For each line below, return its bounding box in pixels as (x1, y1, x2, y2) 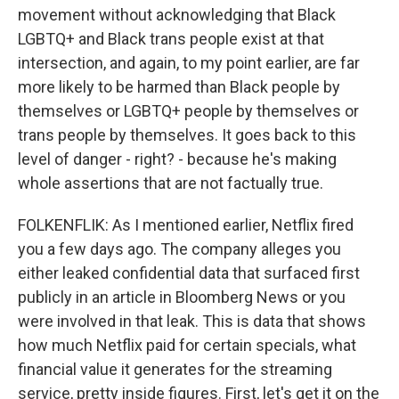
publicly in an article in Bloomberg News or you (18, 288, 346, 306)
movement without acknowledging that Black (18, 5, 336, 24)
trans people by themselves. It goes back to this (18, 126, 356, 144)
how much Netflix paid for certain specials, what (18, 336, 356, 354)
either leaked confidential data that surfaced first (18, 264, 360, 282)
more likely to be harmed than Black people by (18, 77, 340, 96)
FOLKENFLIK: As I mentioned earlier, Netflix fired (18, 216, 354, 234)
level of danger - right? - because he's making (18, 150, 337, 168)
